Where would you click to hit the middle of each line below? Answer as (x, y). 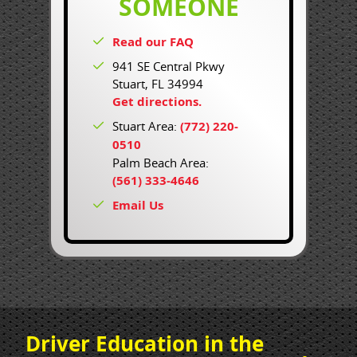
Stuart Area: (146, 126)
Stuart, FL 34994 (158, 84)
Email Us (138, 205)
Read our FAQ (153, 42)
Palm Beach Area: (161, 163)
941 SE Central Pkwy (169, 66)
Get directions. (157, 102)
